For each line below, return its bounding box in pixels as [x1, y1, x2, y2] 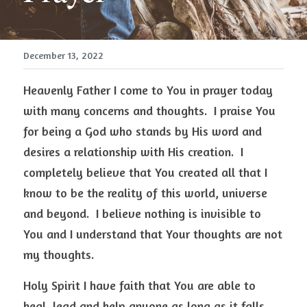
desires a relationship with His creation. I [23, 144, 243, 159]
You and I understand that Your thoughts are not [23, 226, 282, 241]
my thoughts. [23, 247, 101, 262]
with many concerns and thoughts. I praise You [23, 103, 275, 118]
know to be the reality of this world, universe [23, 185, 267, 200]
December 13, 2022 [23, 49, 103, 61]
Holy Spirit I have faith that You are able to [23, 278, 256, 293]
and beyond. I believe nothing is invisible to [23, 206, 261, 221]
